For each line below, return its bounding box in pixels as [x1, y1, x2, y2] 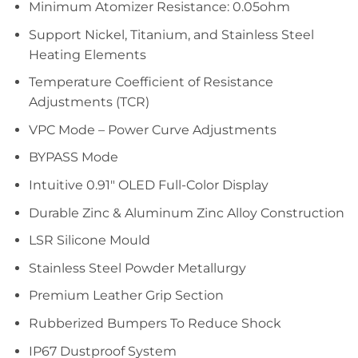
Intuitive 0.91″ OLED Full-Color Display [28, 177, 268, 193]
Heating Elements [28, 46, 146, 62]
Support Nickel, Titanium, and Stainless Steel [28, 26, 314, 42]
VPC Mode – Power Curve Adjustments [28, 121, 276, 137]
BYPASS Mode [28, 149, 118, 165]
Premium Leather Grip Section [28, 288, 224, 304]
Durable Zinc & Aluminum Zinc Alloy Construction [28, 205, 344, 221]
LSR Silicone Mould [28, 233, 150, 249]
